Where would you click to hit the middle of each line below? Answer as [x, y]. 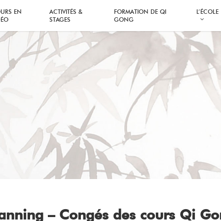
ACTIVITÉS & [66, 11]
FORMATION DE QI [140, 11]
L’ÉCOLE [207, 11]
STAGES [60, 19]
